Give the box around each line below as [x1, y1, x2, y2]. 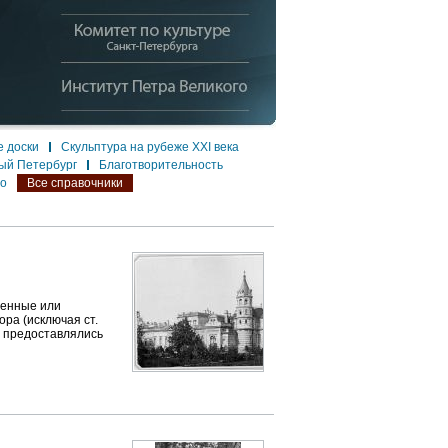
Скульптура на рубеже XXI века [61, 140, 239, 154]
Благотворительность [99, 158, 223, 172]
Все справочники [27, 176, 123, 190]
